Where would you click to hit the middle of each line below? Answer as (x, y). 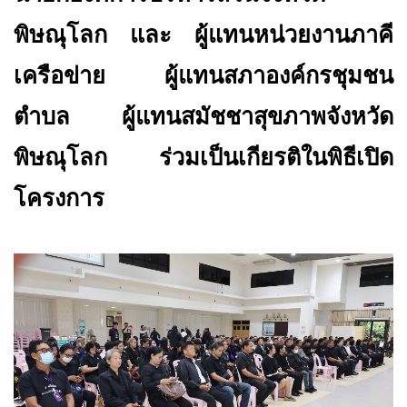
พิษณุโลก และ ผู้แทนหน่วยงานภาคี (203, 35)
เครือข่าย (60, 76)
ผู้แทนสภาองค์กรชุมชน (279, 76)
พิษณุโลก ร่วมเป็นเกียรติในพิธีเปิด (203, 158)
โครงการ (59, 199)
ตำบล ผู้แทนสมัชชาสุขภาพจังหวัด (203, 117)
